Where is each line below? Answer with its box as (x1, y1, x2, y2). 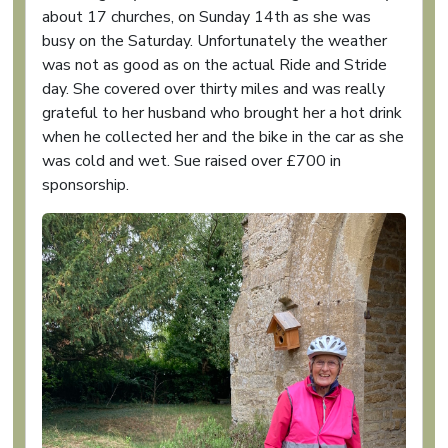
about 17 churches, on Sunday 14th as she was (42, 6, 371, 29)
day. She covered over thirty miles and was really (42, 78, 385, 101)
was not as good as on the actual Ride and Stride (42, 54, 387, 77)
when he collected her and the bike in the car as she (42, 126, 404, 149)
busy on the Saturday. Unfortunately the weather (42, 30, 387, 53)
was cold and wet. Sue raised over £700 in (42, 150, 341, 173)
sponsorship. (42, 174, 129, 197)
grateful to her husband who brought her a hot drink (42, 102, 402, 125)
